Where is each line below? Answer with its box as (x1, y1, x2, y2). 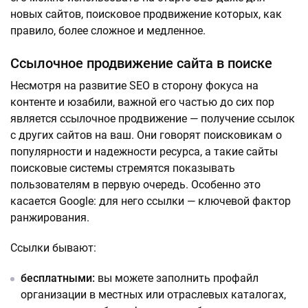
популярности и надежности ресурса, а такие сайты (10, 145, 278, 159)
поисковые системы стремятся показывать (10, 162, 235, 175)
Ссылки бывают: (10, 241, 96, 255)
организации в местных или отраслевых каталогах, (21, 288, 286, 302)
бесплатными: (21, 272, 95, 285)
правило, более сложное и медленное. (10, 24, 206, 38)
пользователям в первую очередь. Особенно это (10, 178, 261, 192)
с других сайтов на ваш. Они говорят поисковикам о (10, 129, 282, 142)
